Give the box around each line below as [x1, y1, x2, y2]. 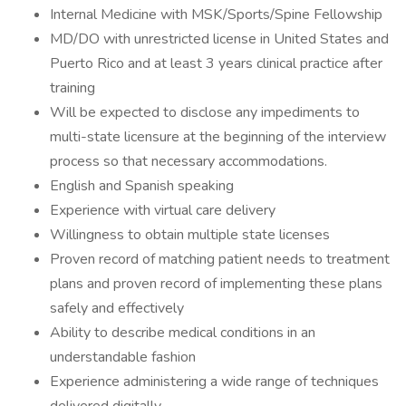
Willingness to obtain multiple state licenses [50, 225, 330, 245]
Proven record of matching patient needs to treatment [50, 249, 390, 269]
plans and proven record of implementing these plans [50, 274, 382, 294]
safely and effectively [50, 298, 184, 318]
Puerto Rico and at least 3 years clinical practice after [50, 53, 382, 73]
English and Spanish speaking [50, 176, 234, 196]
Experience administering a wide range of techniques [50, 372, 379, 391]
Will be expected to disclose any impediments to [50, 102, 360, 122]
